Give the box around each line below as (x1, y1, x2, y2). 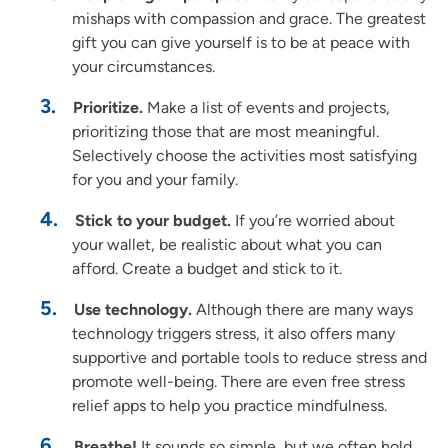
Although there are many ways (196, 299, 413, 319)
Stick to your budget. (75, 210, 231, 230)
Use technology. (74, 299, 196, 319)
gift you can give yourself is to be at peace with (72, 32, 410, 52)
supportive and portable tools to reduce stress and (72, 347, 427, 367)
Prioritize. (73, 97, 147, 117)
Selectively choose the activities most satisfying (72, 145, 417, 165)
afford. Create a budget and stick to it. (72, 258, 342, 278)
